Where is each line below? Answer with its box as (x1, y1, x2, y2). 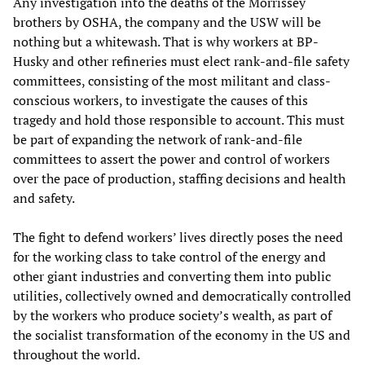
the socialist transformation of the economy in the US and (13, 325, 350, 344)
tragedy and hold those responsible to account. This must (13, 110, 345, 129)
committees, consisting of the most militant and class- (13, 71, 331, 90)
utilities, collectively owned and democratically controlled (13, 286, 351, 305)
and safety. (13, 188, 77, 207)
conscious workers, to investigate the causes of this (13, 90, 308, 109)
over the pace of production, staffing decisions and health (13, 169, 345, 187)
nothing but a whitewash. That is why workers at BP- (13, 32, 319, 51)
